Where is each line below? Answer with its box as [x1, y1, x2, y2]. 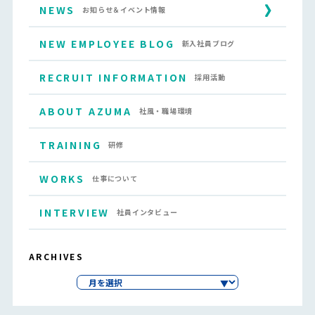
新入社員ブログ [181, 37, 236, 49]
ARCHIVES [28, 250, 84, 262]
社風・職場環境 [139, 105, 193, 116]
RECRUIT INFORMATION [39, 70, 188, 84]
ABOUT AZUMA [39, 103, 132, 118]
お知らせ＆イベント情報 [82, 4, 166, 15]
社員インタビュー [117, 206, 178, 217]
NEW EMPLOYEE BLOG [39, 36, 175, 51]
